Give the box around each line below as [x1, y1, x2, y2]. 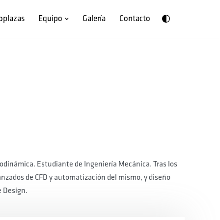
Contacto [119, 14, 150, 24]
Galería [82, 14, 106, 24]
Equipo [38, 14, 62, 24]
